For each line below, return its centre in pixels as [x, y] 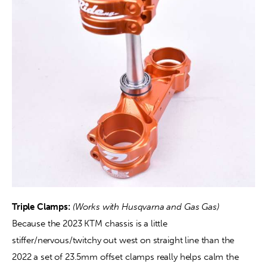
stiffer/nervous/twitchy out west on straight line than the [125, 240]
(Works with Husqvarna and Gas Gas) [147, 207]
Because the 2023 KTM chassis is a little [91, 224]
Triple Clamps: [41, 207]
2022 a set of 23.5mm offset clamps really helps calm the [127, 257]
